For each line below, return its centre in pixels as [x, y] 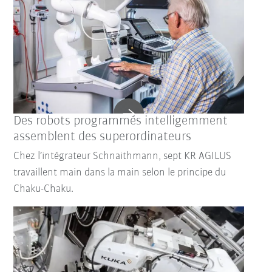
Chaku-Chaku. [44, 189]
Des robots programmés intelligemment [121, 121]
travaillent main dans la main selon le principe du [120, 173]
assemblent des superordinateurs [103, 137]
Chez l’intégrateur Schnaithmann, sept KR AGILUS [123, 157]
